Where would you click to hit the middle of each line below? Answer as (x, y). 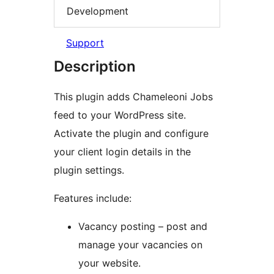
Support (85, 43)
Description (95, 67)
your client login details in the (122, 152)
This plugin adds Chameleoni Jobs (133, 97)
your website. (109, 263)
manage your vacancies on (140, 245)
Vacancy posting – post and (143, 227)
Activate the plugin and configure (131, 134)
